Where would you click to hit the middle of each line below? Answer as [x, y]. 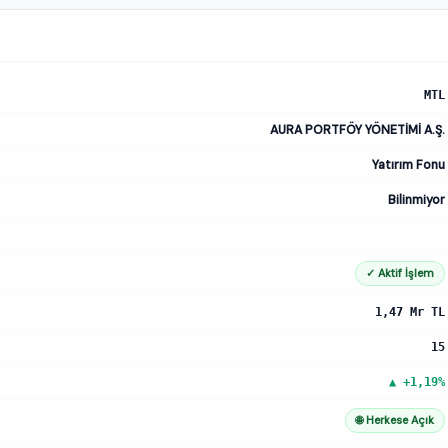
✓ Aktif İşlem [400, 273]
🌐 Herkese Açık [395, 420]
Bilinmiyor [416, 199]
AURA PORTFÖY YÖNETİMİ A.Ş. [357, 129]
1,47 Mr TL [410, 311]
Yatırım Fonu [408, 164]
